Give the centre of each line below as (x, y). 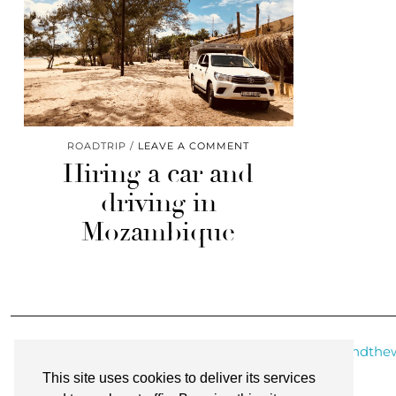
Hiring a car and (159, 174)
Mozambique (159, 232)
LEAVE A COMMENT (194, 146)
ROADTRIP (97, 146)
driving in (158, 203)
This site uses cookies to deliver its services (179, 378)
